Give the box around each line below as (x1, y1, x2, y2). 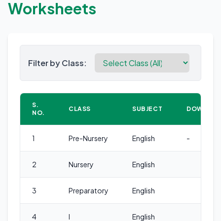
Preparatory (69, 186, 109, 195)
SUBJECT (132, 105, 163, 113)
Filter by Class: (28, 57, 87, 68)
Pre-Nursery (69, 134, 108, 143)
